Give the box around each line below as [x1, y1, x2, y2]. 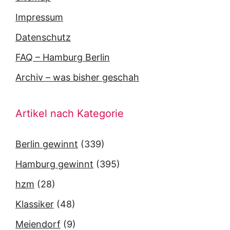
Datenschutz [15, 32, 71, 43]
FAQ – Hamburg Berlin [15, 52, 110, 63]
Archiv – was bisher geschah [15, 72, 139, 83]
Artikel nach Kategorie [15, 107, 124, 120]
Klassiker [15, 199, 54, 210]
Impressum [15, 12, 63, 23]
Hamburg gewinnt [15, 159, 93, 170]
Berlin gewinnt [15, 139, 78, 150]
